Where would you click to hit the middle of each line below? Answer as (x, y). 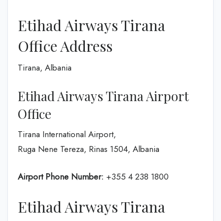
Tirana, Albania (45, 67)
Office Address (65, 46)
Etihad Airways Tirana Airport (103, 96)
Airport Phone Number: (61, 176)
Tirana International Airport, (67, 134)
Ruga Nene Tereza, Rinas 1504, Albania (89, 149)
